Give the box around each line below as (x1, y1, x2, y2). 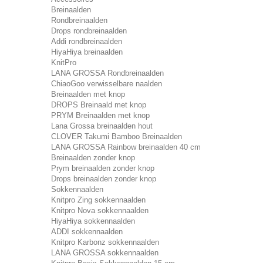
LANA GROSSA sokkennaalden (51, 248, 159, 257)
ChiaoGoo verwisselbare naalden (51, 79, 162, 88)
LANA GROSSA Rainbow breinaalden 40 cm (51, 143, 201, 151)
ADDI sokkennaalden (51, 227, 123, 236)
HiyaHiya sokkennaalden (51, 217, 135, 225)
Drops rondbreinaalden (51, 26, 127, 35)
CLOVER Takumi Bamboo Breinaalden (51, 132, 182, 141)
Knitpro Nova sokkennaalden (51, 206, 149, 215)
